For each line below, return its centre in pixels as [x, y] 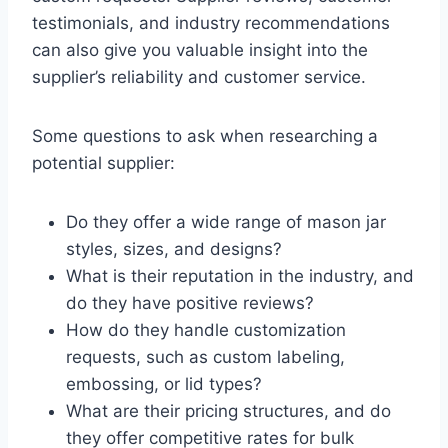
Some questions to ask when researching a [205, 136]
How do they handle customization [206, 330]
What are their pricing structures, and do [228, 411]
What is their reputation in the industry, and [240, 276]
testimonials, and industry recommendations [211, 23]
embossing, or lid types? [164, 384]
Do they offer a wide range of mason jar [226, 222]
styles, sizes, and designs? [174, 249]
